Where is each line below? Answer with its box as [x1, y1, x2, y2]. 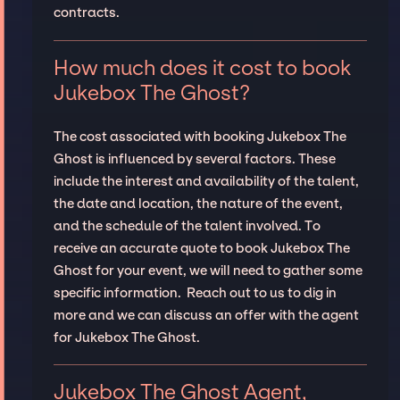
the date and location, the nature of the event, [53, 195, 343, 212]
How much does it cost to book [53, 54, 351, 80]
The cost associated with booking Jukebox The [53, 128, 346, 145]
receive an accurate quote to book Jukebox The [53, 239, 350, 256]
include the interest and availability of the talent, [53, 172, 359, 189]
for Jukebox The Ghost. [53, 329, 203, 346]
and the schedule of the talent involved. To [53, 217, 321, 234]
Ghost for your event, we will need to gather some [53, 262, 362, 279]
